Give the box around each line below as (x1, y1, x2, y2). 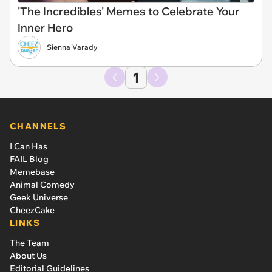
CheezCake (10, 204, 55, 216)
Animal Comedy (10, 178, 75, 190)
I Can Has (10, 140, 47, 152)
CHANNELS (10, 120, 67, 132)
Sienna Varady (47, 42, 98, 52)
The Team (10, 237, 49, 248)
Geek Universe (10, 191, 68, 203)
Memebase (10, 166, 55, 177)
